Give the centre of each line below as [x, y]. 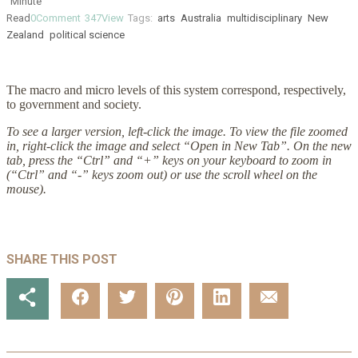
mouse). [26, 189]
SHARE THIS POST [62, 260]
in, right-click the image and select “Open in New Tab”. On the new [179, 146]
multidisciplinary [265, 18]
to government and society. [74, 104]
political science [87, 35]
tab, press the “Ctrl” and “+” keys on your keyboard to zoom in [169, 160]
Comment [58, 18]
